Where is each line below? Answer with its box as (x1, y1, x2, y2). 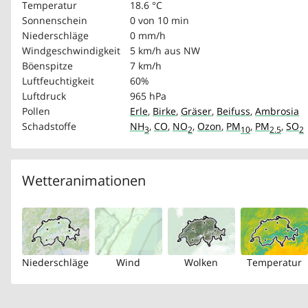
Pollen (22, 104, 50, 118)
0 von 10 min (130, 14, 189, 27)
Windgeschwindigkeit (22, 44, 120, 57)
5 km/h (130, 44, 162, 57)
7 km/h (130, 59, 162, 72)
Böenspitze (22, 59, 73, 72)
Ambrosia (255, 104, 299, 118)
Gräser (181, 104, 212, 118)
